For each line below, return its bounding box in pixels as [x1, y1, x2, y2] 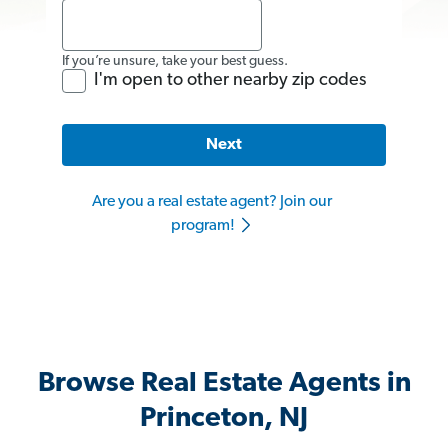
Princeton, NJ [140, 405, 308, 434]
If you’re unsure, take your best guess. [62, 53, 288, 69]
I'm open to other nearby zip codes [94, 70, 366, 90]
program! [170, 218, 238, 235]
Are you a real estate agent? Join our [92, 194, 332, 211]
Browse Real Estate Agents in [37, 370, 411, 399]
